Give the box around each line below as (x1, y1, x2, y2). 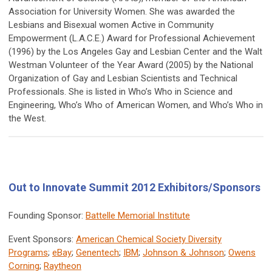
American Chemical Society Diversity (76, 234, 222, 245)
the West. (8, 113, 46, 124)
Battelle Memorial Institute (86, 210, 190, 222)
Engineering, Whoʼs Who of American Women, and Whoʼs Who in (8, 100, 263, 111)
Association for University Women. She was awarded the (8, 6, 235, 18)
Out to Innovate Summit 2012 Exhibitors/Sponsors (8, 181, 260, 194)
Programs (8, 247, 48, 259)
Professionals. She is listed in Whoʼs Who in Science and (8, 86, 233, 98)
